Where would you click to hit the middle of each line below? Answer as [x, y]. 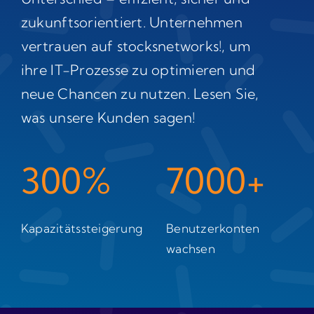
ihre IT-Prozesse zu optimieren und [138, 70]
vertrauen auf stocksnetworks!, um [136, 46]
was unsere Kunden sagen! [108, 118]
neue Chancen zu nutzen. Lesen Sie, [140, 94]
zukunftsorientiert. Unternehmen [131, 22]
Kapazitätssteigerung [82, 228]
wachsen [191, 249]
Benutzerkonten [213, 228]
